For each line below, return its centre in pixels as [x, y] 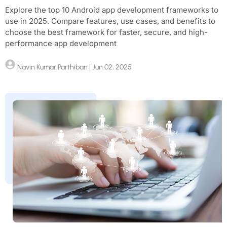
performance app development [61, 44]
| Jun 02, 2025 [110, 67]
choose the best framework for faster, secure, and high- [106, 32]
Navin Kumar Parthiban [52, 67]
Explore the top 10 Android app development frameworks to [112, 10]
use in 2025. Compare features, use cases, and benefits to [110, 21]
